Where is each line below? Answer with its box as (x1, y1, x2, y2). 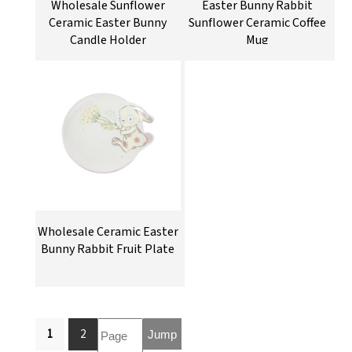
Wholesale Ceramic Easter (37, 222, 178, 240)
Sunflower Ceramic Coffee (189, 13, 327, 31)
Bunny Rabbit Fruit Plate (41, 240, 175, 258)
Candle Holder (69, 31, 146, 49)
